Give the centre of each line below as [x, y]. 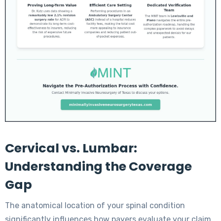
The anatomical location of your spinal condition [95, 205]
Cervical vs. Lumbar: [71, 148]
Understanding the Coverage [98, 166]
